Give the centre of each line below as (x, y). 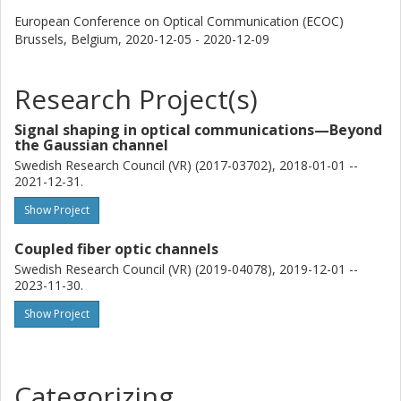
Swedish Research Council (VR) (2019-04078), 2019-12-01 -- (186, 269)
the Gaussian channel (91, 145)
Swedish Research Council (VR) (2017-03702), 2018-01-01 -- (186, 165)
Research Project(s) (136, 99)
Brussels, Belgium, (70, 39)
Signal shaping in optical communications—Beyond (198, 130)
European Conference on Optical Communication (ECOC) (179, 21)
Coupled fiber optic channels (116, 249)
